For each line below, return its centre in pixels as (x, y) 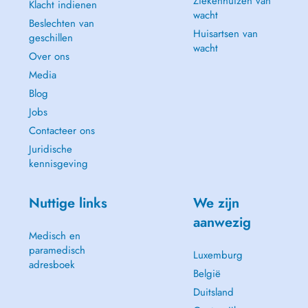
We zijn (216, 203)
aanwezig (222, 222)
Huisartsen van (225, 34)
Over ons (49, 56)
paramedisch (57, 250)
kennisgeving (58, 164)
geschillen (51, 38)
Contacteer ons (62, 131)
